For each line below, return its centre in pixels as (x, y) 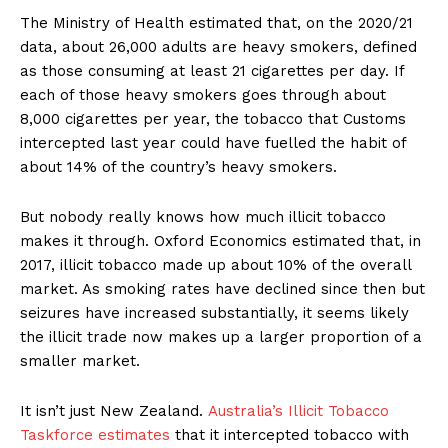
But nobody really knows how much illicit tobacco (203, 217)
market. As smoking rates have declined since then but (222, 289)
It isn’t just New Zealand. (114, 411)
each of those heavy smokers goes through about (203, 95)
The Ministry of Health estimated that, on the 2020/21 (216, 23)
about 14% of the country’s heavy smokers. (178, 167)
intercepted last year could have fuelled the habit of (213, 143)
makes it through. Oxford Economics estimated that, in (220, 241)
